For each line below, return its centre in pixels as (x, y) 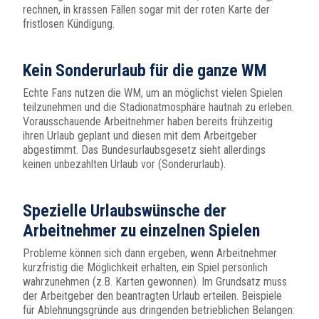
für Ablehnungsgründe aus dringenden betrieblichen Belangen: (159, 310)
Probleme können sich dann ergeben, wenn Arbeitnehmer (150, 253)
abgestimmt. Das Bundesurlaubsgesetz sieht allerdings (144, 150)
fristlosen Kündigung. (69, 24)
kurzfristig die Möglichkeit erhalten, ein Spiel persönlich (145, 268)
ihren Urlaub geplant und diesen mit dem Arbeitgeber (140, 136)
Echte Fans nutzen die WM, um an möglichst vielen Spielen (153, 93)
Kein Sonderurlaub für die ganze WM (145, 71)
